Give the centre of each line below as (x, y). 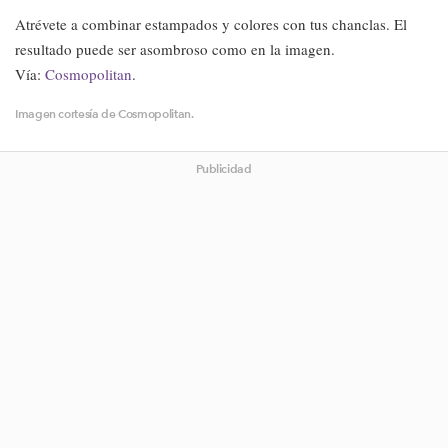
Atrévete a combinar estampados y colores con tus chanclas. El (211, 24)
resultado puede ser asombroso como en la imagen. (175, 49)
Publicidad (224, 168)
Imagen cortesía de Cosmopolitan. (104, 113)
